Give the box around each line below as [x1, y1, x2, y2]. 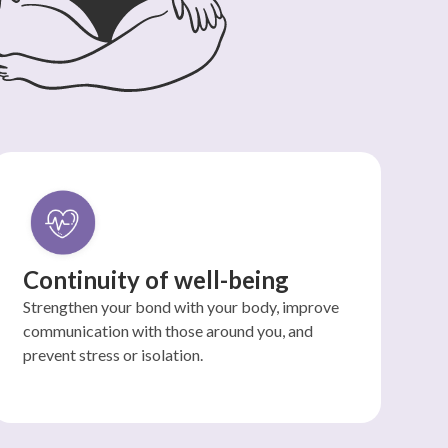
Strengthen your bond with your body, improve [22, 297, 339, 316]
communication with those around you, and [22, 321, 313, 340]
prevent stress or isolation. [22, 345, 203, 364]
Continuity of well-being [22, 265, 289, 294]
